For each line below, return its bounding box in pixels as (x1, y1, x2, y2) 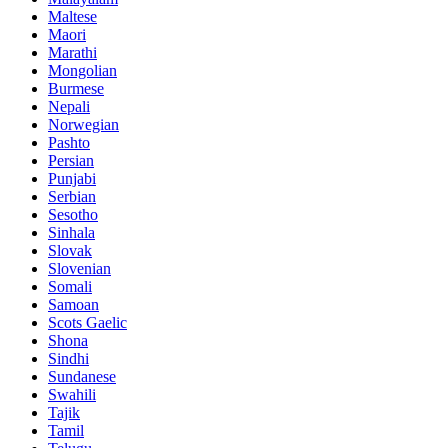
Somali (48, 278, 92, 296)
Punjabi (48, 170, 96, 188)
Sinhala (48, 224, 95, 242)
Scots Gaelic (48, 314, 127, 332)
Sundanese (48, 368, 116, 386)
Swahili (48, 386, 96, 404)
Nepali (48, 98, 90, 116)
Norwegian (48, 116, 119, 134)
